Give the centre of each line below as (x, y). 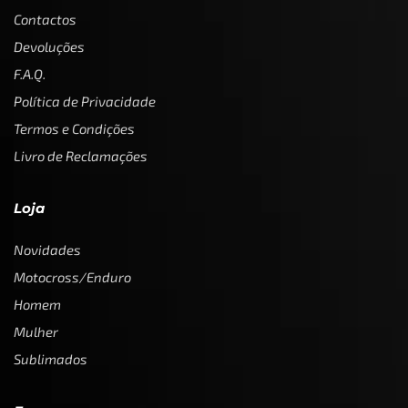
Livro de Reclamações (81, 156)
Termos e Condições (74, 129)
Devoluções (49, 47)
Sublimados (51, 359)
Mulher (36, 332)
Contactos (45, 20)
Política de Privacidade (85, 102)
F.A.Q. (30, 74)
